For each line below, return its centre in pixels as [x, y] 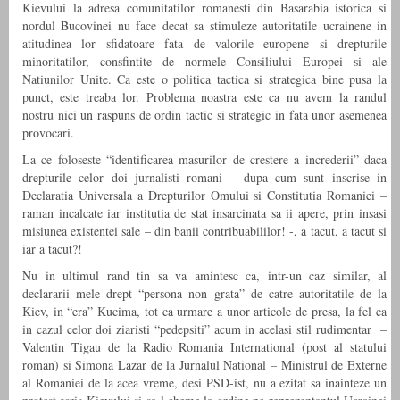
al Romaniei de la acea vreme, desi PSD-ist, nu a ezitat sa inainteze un [204, 383]
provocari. [48, 133]
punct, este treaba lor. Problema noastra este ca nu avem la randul [204, 97]
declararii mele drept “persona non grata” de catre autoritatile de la [204, 294]
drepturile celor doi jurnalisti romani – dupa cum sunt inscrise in [204, 178]
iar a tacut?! [52, 249]
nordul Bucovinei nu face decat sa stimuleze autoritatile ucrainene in [204, 26]
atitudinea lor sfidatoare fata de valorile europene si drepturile [204, 44]
